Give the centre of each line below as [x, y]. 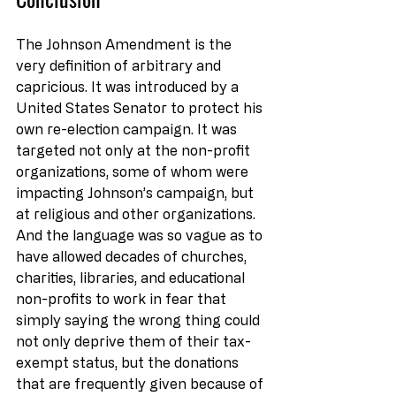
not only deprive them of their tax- [133, 341]
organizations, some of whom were [134, 171]
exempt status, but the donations [129, 362]
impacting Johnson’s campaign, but [137, 192]
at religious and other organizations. [137, 213]
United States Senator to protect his [141, 107]
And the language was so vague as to [141, 235]
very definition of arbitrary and [120, 65]
